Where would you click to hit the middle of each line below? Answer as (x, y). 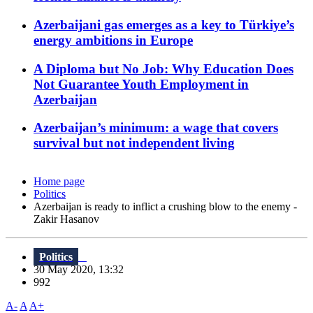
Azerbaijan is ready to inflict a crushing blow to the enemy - (165, 207)
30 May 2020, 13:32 (83, 270)
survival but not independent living (134, 143)
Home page (59, 182)
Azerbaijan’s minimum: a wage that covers (156, 128)
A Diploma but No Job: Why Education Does (163, 68)
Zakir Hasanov (66, 219)
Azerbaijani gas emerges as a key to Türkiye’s (164, 24)
